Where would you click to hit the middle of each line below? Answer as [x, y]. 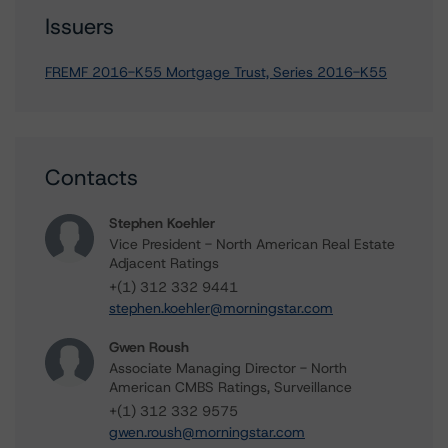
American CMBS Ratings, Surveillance [230, 387]
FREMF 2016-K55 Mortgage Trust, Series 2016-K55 [216, 72]
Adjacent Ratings [164, 263]
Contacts [91, 177]
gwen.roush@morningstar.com [207, 432]
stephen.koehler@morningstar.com [221, 308]
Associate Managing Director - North [228, 368]
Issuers [79, 26]
